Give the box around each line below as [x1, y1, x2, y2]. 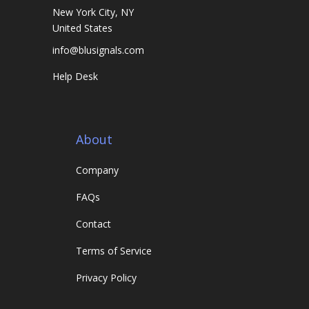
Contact [76, 217, 112, 231]
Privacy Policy [76, 271, 137, 285]
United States [52, 21, 113, 35]
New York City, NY [52, 6, 134, 19]
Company [76, 163, 119, 177]
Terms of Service [76, 244, 152, 258]
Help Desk [52, 70, 99, 83]
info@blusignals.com [52, 43, 145, 57]
